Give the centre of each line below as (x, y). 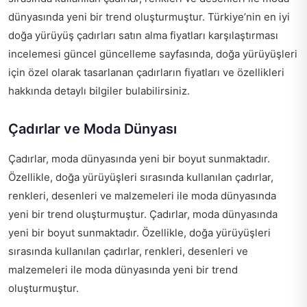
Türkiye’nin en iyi (249, 17)
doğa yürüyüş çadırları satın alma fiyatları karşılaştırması (143, 36)
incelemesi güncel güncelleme (82, 54)
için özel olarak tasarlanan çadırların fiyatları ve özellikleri (146, 73)
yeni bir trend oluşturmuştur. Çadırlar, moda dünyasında (143, 214)
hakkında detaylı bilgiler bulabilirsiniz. (99, 91)
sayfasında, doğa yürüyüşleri (227, 54)
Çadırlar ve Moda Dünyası (93, 129)
